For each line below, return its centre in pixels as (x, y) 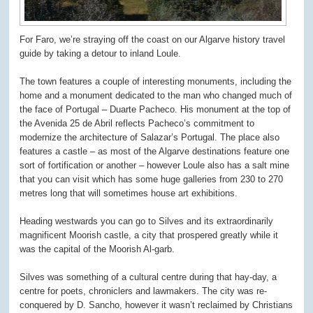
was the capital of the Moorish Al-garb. (97, 249)
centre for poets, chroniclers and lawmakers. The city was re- (144, 291)
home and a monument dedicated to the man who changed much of (156, 95)
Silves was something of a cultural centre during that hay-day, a (148, 277)
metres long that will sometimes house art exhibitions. (129, 193)
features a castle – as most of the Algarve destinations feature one (155, 151)
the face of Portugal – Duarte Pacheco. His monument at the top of (155, 109)
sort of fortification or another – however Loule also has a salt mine (155, 165)
